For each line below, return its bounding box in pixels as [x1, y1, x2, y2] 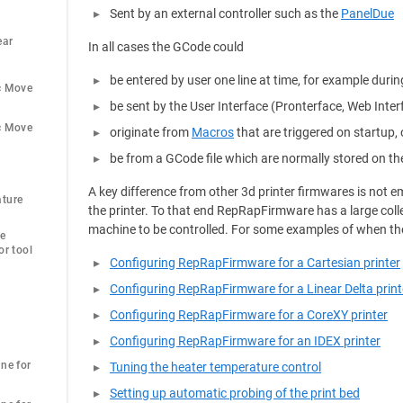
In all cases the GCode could [88, 40, 244, 55]
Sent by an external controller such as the [110, 6, 341, 22]
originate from [110, 125, 192, 140]
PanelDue [341, 6, 394, 22]
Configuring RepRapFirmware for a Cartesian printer [110, 255, 400, 271]
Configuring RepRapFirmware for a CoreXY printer [110, 308, 388, 323]
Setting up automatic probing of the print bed [110, 386, 360, 401]
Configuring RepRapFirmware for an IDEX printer [110, 334, 381, 349]
